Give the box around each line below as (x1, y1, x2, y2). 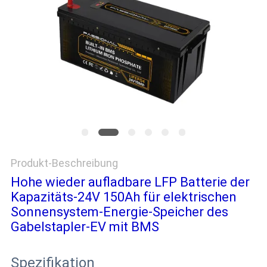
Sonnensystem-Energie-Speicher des (10, 204, 228, 220)
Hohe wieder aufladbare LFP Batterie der (10, 175, 250, 190)
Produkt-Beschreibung (10, 157, 118, 170)
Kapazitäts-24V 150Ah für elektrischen (10, 190, 237, 205)
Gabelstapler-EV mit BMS (10, 219, 159, 235)
